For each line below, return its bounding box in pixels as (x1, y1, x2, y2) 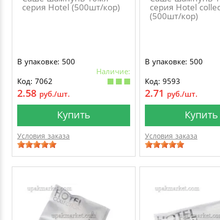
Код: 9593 (145, 76, 180, 86)
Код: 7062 (17, 76, 53, 86)
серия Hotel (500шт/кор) (22, 1, 120, 13)
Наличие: (96, 66, 130, 76)
